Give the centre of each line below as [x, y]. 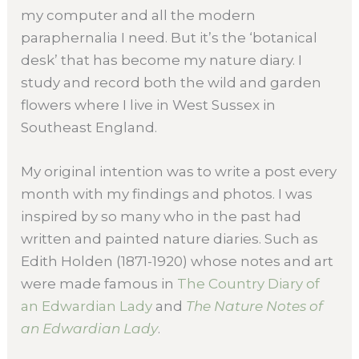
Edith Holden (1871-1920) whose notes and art [177, 262]
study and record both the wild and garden [171, 82]
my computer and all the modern [139, 15]
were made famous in [99, 284]
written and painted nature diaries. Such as [170, 239]
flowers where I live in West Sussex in [149, 105]
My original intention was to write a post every [179, 172]
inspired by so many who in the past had [161, 217]
